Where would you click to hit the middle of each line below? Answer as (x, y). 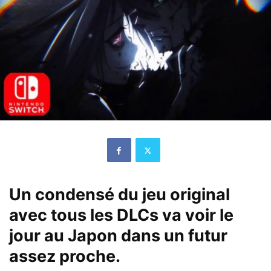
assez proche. (65, 256)
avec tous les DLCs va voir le (121, 215)
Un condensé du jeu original (119, 195)
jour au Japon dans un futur (118, 236)
